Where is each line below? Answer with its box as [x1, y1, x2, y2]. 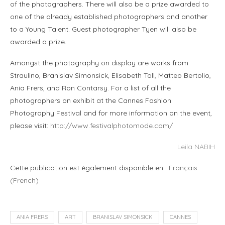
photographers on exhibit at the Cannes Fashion [10, 96, 171, 105]
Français [169, 163, 197, 173]
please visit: [10, 121, 50, 131]
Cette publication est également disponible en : [10, 163, 169, 173]
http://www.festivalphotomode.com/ [50, 121, 173, 131]
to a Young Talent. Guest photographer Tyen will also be [10, 25, 196, 34]
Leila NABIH [177, 142, 215, 152]
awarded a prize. [10, 37, 66, 47]
